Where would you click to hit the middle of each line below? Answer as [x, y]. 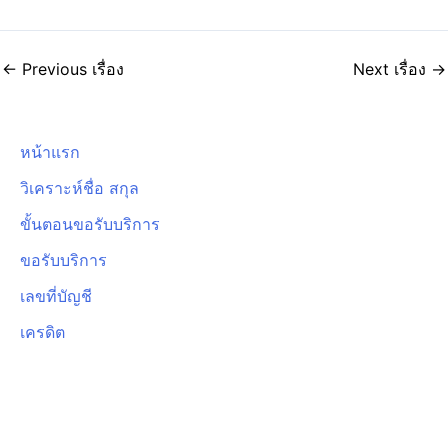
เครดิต [42, 332]
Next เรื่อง [392, 69]
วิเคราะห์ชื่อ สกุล [79, 188]
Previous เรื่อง [70, 69]
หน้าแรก [50, 152]
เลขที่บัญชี [56, 296]
